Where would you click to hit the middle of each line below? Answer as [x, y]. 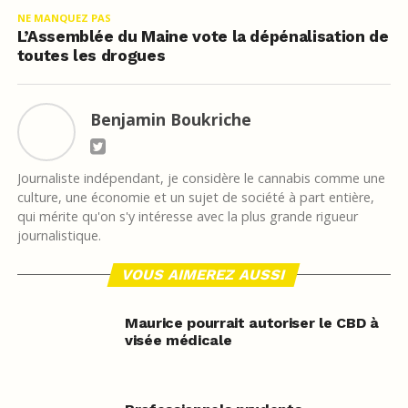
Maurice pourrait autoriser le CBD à [251, 323]
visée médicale [178, 341]
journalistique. [59, 236]
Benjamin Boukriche [170, 120]
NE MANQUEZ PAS [64, 18]
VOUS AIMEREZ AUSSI [204, 275]
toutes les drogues [91, 56]
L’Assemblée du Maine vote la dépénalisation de [203, 37]
